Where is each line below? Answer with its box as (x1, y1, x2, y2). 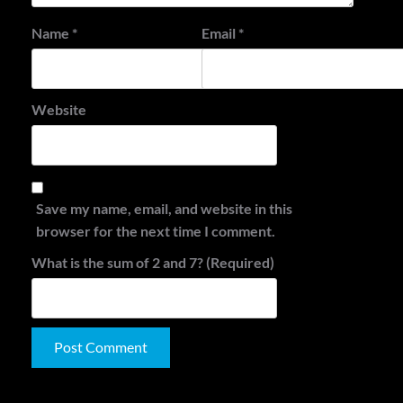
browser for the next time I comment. (36, 221, 275, 239)
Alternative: (31, 379, 109, 397)
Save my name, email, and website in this (36, 199, 292, 217)
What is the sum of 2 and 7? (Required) (31, 253, 274, 271)
